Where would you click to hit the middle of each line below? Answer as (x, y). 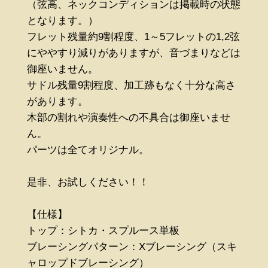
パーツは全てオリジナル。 (88, 150)
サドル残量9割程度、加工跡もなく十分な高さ (131, 85)
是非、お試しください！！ (88, 182)
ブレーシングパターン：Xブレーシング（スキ (132, 246)
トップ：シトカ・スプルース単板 (103, 230)
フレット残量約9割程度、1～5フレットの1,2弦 (133, 36)
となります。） (62, 20)
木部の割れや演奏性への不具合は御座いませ (128, 117)
